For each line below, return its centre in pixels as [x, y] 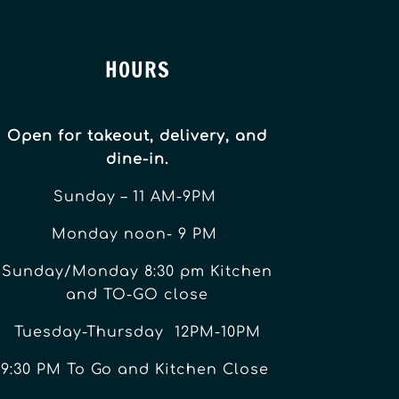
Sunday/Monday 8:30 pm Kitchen [138, 272]
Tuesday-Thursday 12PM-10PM [137, 333]
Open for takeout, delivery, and [138, 137]
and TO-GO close [138, 295]
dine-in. [138, 160]
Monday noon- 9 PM [138, 235]
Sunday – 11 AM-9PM [137, 197]
